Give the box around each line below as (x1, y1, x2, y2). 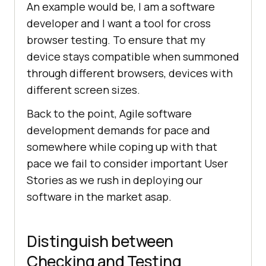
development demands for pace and (27, 123, 210, 138)
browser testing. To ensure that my (27, 33, 205, 47)
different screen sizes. (27, 83, 140, 97)
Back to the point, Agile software (27, 106, 192, 121)
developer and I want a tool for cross (27, 16, 211, 31)
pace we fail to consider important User (27, 156, 228, 171)
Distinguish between (27, 230, 173, 252)
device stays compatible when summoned (27, 49, 239, 64)
